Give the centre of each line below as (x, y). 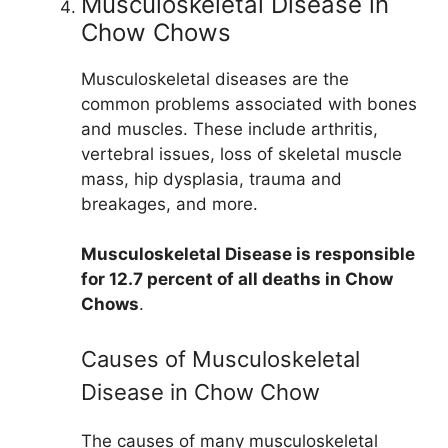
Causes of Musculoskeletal (220, 358)
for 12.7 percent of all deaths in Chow (237, 279)
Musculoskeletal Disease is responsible (248, 254)
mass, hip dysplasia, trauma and (211, 178)
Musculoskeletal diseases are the (215, 78)
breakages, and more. (169, 203)
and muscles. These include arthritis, (229, 128)
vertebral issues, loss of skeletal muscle (241, 153)
